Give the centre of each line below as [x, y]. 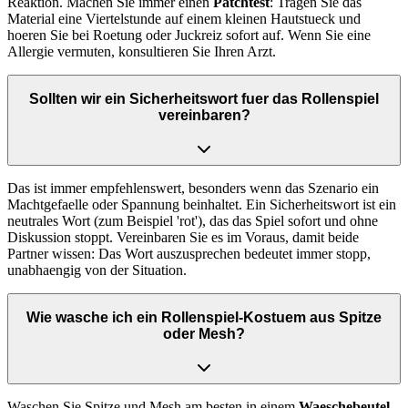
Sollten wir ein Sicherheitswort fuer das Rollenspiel [204, 99]
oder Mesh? [204, 334]
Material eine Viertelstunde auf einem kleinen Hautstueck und [184, 18]
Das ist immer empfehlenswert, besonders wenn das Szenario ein [193, 188]
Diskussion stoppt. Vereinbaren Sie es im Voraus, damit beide [183, 237]
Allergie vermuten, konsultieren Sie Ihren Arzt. [142, 51]
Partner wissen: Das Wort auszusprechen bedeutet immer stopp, [189, 253]
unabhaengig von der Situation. [97, 270]
